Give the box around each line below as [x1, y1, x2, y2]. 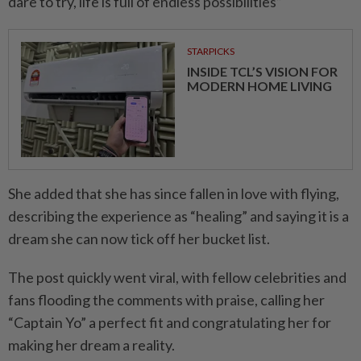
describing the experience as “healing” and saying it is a [8, 207, 349, 226]
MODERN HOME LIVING [186, 78, 332, 94]
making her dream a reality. [8, 336, 175, 355]
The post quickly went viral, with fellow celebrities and [8, 268, 346, 287]
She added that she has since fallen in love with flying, [8, 185, 339, 203]
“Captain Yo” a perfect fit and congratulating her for [8, 313, 331, 332]
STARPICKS [186, 45, 234, 58]
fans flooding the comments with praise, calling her [8, 291, 325, 309]
